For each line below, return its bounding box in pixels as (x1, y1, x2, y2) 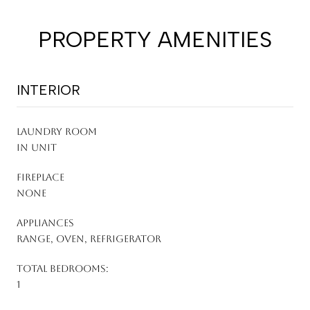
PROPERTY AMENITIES (38, 26, 272, 53)
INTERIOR (17, 81, 80, 98)
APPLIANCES (17, 217, 74, 228)
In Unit (17, 141, 57, 153)
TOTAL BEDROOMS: (17, 262, 109, 274)
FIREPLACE (17, 171, 64, 183)
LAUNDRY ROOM (17, 125, 97, 137)
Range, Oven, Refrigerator (17, 232, 161, 244)
